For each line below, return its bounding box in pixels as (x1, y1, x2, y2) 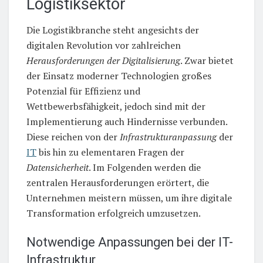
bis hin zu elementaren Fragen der (36, 146, 184, 159)
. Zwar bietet (180, 54, 234, 68)
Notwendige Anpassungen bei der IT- (26, 234, 233, 249)
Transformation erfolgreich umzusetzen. (26, 207, 201, 220)
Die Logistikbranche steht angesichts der (26, 23, 199, 37)
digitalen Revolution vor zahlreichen (26, 39, 181, 52)
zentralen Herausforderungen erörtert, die (26, 176, 209, 190)
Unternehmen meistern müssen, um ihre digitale (26, 191, 232, 205)
